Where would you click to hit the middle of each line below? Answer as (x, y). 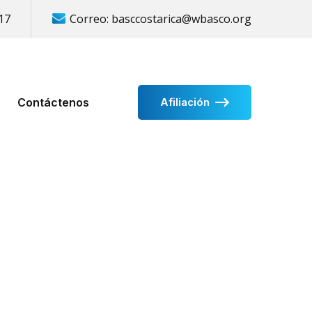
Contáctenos (53, 102)
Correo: (91, 19)
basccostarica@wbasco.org (181, 19)
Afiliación (185, 102)
